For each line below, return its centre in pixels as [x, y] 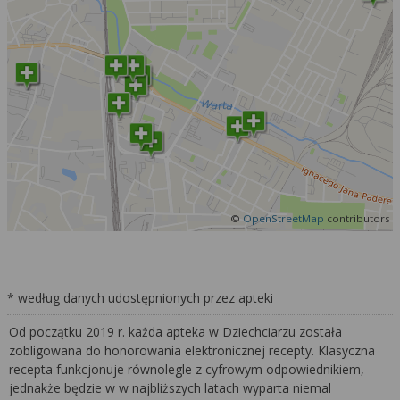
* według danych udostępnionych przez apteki [140, 298]
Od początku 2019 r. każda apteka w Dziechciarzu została [176, 332]
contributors [357, 219]
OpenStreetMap [283, 219]
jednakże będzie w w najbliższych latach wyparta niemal [171, 388]
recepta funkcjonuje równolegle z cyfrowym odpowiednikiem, [187, 370]
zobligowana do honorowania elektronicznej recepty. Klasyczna [192, 351]
